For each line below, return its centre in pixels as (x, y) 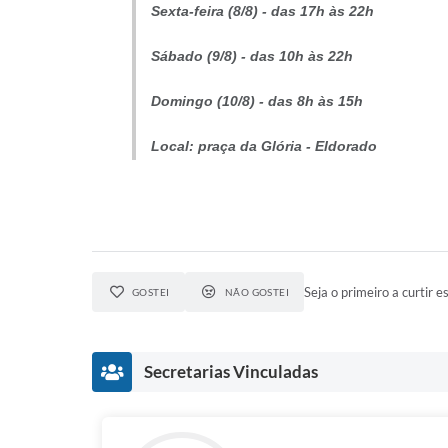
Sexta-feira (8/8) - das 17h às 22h (264, 11)
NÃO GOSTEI (257, 292)
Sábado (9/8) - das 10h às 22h (256, 56)
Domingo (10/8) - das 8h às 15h (259, 101)
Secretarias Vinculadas (231, 371)
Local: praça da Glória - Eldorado (264, 146)
